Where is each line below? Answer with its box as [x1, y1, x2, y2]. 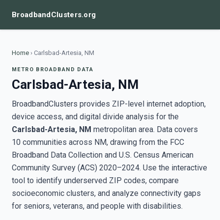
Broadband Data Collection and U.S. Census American [12, 150, 193, 160]
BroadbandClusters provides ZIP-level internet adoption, [12, 99, 206, 109]
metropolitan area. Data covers [91, 125, 198, 134]
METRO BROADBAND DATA [12, 66, 93, 73]
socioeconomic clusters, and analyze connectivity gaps [12, 189, 201, 198]
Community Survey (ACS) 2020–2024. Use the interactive [12, 163, 207, 172]
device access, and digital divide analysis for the [12, 112, 179, 121]
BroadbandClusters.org [12, 10, 96, 19]
